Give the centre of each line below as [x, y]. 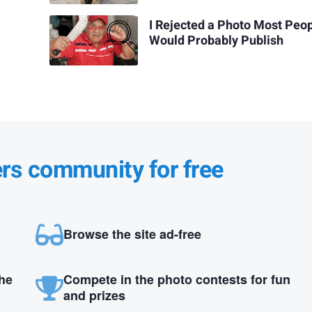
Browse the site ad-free [132, 234]
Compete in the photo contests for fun [177, 279]
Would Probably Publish [217, 40]
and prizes [94, 295]
